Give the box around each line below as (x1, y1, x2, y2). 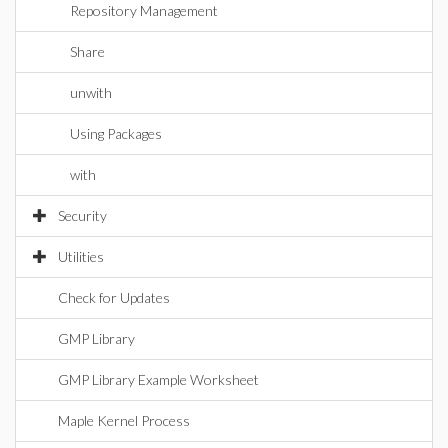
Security (58, 207, 107, 224)
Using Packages (70, 125, 162, 142)
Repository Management (70, 2, 218, 19)
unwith (70, 84, 112, 101)
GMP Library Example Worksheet (58, 371, 259, 388)
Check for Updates (58, 289, 170, 306)
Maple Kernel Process (58, 412, 190, 429)
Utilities (58, 248, 104, 265)
